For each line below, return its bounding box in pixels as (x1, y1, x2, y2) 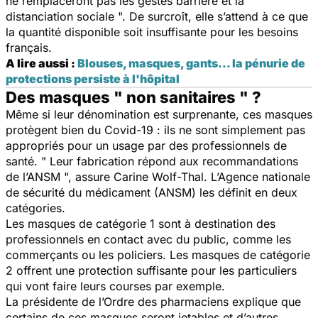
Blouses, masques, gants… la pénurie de (77, 55, 305, 70)
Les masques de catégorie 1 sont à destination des (6, 216, 275, 231)
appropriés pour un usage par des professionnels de (6, 138, 287, 153)
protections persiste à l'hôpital (6, 71, 180, 86)
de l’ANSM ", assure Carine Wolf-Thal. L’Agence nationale (6, 169, 310, 184)
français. (6, 40, 52, 55)
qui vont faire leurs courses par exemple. (6, 278, 225, 293)
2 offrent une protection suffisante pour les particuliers (6, 263, 297, 278)
